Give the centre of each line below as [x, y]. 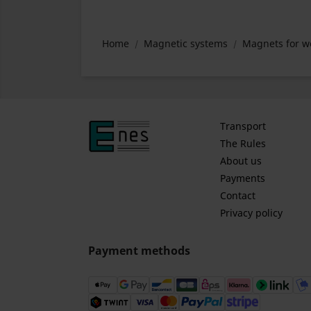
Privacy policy [251, 213]
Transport [243, 126]
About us [241, 161]
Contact [237, 195]
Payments [242, 178]
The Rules [243, 143]
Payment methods [139, 251]
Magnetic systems [186, 43]
